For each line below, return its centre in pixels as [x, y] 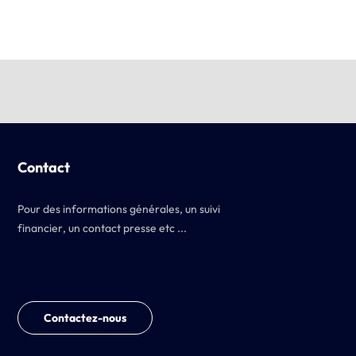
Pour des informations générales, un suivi [119, 209]
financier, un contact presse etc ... [102, 228]
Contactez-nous [85, 317]
